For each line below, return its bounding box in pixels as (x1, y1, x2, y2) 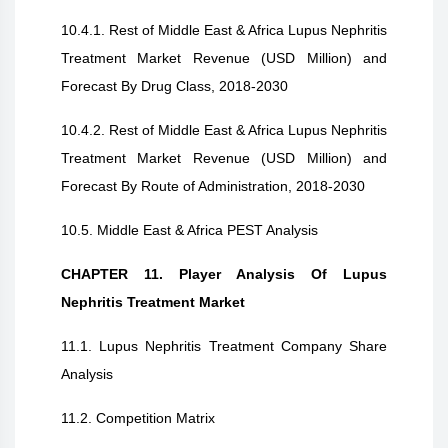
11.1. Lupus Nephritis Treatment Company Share (61, 338, 387, 354)
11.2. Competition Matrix (61, 410, 215, 426)
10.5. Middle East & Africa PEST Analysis (61, 222, 318, 238)
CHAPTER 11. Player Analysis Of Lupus (61, 266, 387, 282)
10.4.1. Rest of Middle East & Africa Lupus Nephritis (61, 22, 387, 38)
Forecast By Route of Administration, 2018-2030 (61, 178, 365, 194)
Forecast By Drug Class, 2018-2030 (61, 78, 288, 94)
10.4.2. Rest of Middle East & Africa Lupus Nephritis (61, 122, 387, 138)
